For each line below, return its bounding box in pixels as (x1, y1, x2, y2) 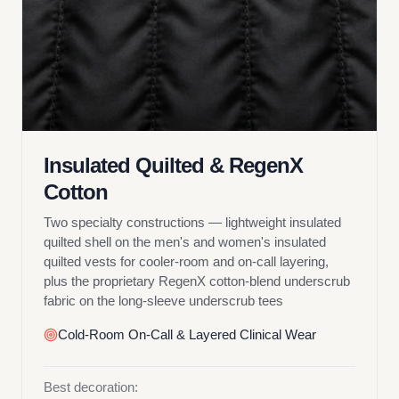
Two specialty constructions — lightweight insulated (44, 215, 341, 230)
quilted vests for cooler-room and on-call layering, (44, 254, 329, 269)
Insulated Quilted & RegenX (44, 153, 303, 177)
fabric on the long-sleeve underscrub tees (44, 293, 283, 308)
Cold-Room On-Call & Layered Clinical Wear (58, 327, 316, 342)
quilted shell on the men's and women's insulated (44, 234, 326, 249)
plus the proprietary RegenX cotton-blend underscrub (44, 273, 350, 289)
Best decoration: (44, 379, 138, 395)
